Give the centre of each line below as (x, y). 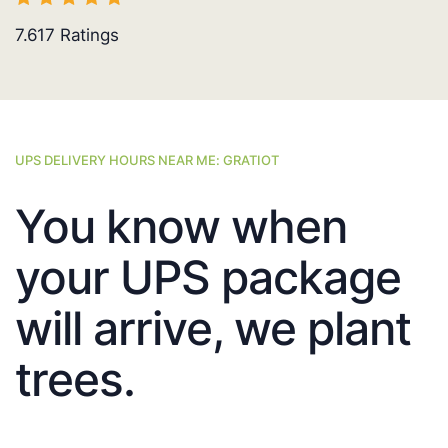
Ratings (87, 35)
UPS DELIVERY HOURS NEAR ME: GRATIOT (147, 160)
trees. (75, 379)
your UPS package (208, 277)
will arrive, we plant (213, 328)
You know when (181, 226)
